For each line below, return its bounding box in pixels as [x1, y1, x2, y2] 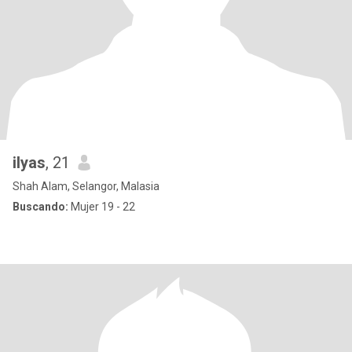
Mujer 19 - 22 [68, 200, 135, 213]
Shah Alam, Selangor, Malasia [13, 180, 159, 192]
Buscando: [13, 200, 68, 213]
